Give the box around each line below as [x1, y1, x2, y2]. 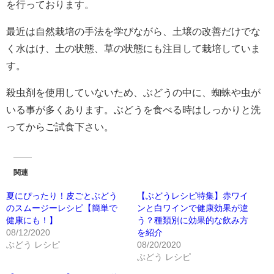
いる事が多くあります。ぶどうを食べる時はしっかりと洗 [6, 105, 261, 115]
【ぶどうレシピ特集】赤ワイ [137, 191, 248, 200]
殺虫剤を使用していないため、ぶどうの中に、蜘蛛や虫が [6, 87, 261, 98]
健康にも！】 [6, 215, 57, 224]
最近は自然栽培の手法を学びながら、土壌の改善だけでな [6, 26, 261, 37]
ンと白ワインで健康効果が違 [137, 203, 248, 212]
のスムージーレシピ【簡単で [6, 203, 117, 212]
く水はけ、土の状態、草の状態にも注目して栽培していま [6, 43, 261, 54]
